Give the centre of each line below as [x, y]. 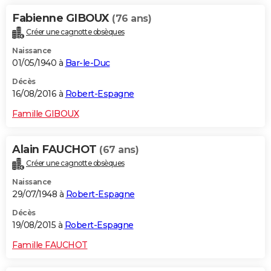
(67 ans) [119, 149]
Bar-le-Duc [87, 63]
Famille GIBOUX [45, 113]
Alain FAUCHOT [56, 149]
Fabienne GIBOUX [62, 18]
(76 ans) [132, 18]
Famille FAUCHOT [50, 245]
